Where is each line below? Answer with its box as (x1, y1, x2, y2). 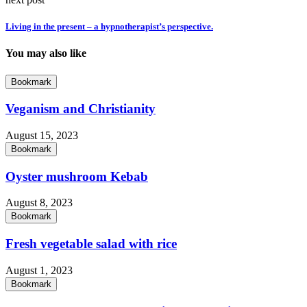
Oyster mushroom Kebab (5, 169, 148, 184)
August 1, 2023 (5, 264, 73, 276)
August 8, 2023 (5, 197, 73, 209)
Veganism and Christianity (5, 101, 156, 116)
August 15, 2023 (5, 129, 78, 141)
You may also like (5, 47, 86, 60)
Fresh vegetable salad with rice (5, 236, 177, 251)
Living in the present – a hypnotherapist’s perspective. (5, 21, 213, 32)
